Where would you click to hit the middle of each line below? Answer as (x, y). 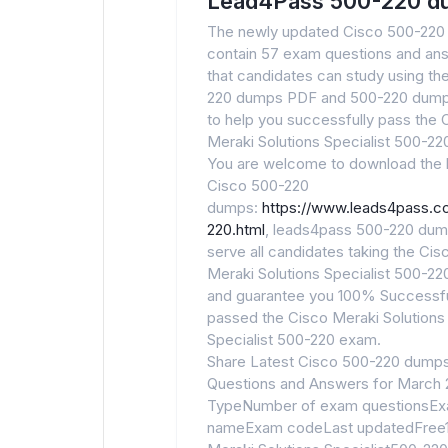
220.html (236, 229)
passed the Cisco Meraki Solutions (326, 317)
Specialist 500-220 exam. (294, 339)
